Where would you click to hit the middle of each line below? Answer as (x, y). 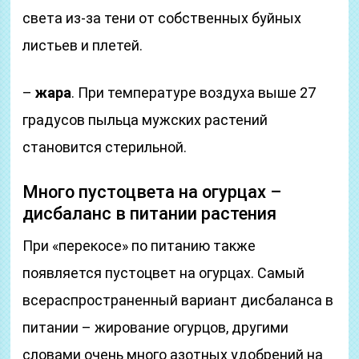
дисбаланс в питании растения (150, 214)
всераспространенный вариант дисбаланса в (178, 300)
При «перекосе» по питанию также (139, 246)
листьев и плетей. (83, 45)
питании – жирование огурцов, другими (156, 327)
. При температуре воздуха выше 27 (194, 93)
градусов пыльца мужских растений (145, 120)
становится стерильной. (105, 147)
